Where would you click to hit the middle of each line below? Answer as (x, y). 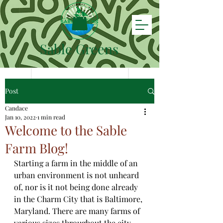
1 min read (51, 117)
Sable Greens (79, 49)
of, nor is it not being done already (77, 187)
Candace (16, 108)
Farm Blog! (37, 148)
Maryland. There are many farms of (78, 211)
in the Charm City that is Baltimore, (79, 199)
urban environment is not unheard (77, 175)
